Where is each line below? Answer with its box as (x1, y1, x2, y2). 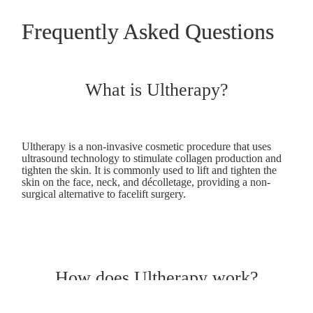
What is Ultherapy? (85, 80, 228, 101)
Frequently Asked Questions (22, 19, 275, 45)
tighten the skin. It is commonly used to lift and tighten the (22, 164, 277, 177)
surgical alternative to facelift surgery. (22, 188, 187, 201)
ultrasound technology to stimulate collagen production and (22, 152, 282, 165)
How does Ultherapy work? (54, 268, 259, 289)
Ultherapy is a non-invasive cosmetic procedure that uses (22, 140, 272, 153)
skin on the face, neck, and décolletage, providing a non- (22, 176, 271, 189)
